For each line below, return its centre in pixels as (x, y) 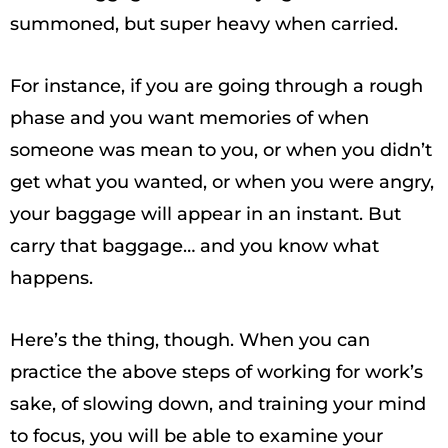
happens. (51, 278)
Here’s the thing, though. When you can (190, 340)
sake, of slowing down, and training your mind (218, 404)
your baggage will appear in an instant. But (205, 214)
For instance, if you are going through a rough (216, 86)
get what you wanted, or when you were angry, (222, 182)
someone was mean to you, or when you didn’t (221, 150)
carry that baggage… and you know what (194, 246)
